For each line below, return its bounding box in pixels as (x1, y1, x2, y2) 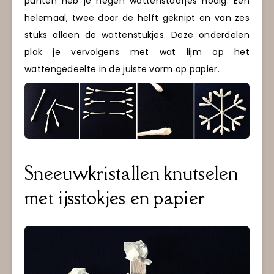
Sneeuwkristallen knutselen (24, 160, 239, 185)
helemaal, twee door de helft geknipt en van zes (24, 11, 250, 24)
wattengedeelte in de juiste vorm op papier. (24, 62, 220, 75)
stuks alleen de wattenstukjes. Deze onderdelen (24, 28, 250, 41)
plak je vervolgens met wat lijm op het (24, 45, 250, 58)
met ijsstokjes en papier (24, 185, 206, 210)
